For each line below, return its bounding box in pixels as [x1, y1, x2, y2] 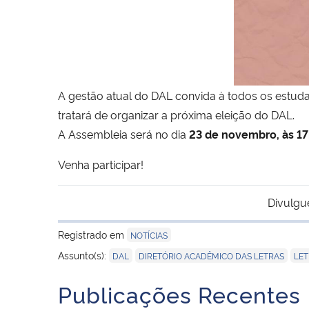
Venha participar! [58, 156, 143, 172]
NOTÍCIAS [130, 228, 168, 241]
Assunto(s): [58, 248, 109, 261]
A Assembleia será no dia [58, 126, 189, 141]
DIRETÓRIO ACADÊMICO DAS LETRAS [139, 249, 284, 261]
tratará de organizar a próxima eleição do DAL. [58, 106, 295, 122]
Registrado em [58, 227, 127, 241]
